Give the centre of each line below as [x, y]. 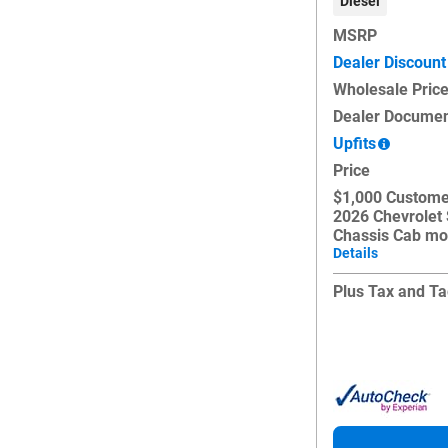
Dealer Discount [389, 62]
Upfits [354, 143]
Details [355, 252]
